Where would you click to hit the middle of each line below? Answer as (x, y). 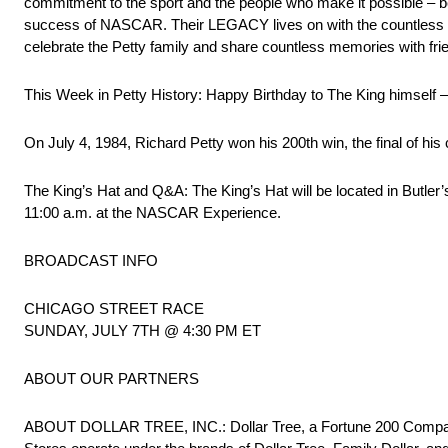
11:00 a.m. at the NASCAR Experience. (152, 213)
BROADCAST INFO (91, 261)
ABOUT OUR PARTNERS (111, 379)
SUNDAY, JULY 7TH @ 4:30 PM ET (142, 331)
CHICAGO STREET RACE (114, 309)
